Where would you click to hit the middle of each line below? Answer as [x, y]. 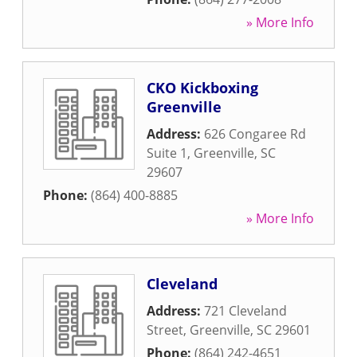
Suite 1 [167, 153]
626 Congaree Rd [255, 134]
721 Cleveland [245, 311]
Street [165, 330]
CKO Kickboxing [202, 88]
